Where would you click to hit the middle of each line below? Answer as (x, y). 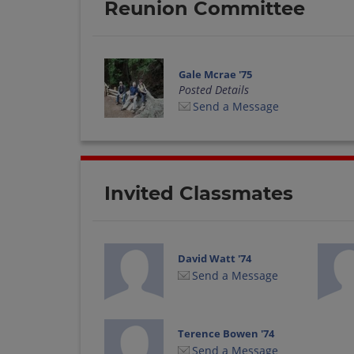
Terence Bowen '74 (226, 334)
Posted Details (213, 89)
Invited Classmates (199, 193)
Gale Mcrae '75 (215, 74)
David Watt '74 (215, 258)
